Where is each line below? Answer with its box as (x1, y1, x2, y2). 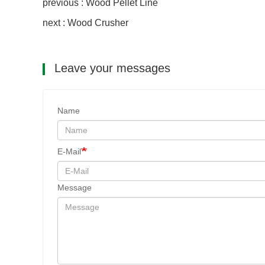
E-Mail (57, 147, 81, 157)
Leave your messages (51, 62, 170, 75)
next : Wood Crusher (43, 18, 128, 28)
